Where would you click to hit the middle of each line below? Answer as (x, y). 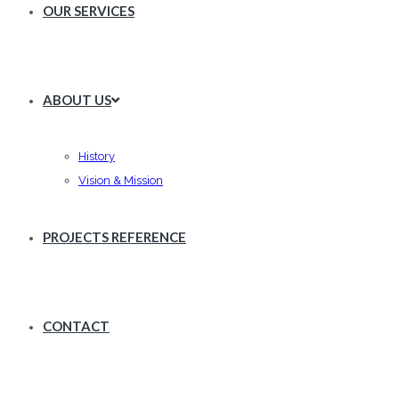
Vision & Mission (121, 180)
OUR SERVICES (89, 11)
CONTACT (76, 326)
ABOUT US (77, 100)
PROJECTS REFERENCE (114, 237)
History (97, 156)
